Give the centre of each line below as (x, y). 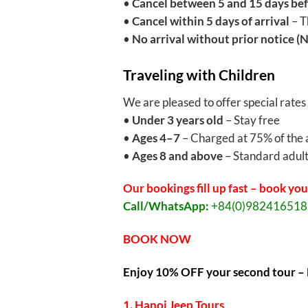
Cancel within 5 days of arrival (210, 21)
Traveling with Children (199, 75)
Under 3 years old (177, 120)
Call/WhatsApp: (166, 206)
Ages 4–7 (156, 137)
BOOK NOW (158, 239)
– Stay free (251, 120)
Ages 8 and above (177, 155)
